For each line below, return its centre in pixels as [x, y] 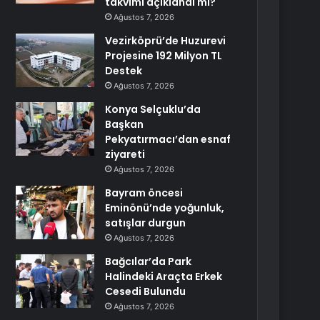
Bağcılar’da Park [149, 261]
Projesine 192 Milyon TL [164, 56]
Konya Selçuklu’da [153, 109]
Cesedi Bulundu [146, 291]
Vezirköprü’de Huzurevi [166, 41]
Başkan [125, 124]
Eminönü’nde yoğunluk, [165, 208]
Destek [124, 71]
